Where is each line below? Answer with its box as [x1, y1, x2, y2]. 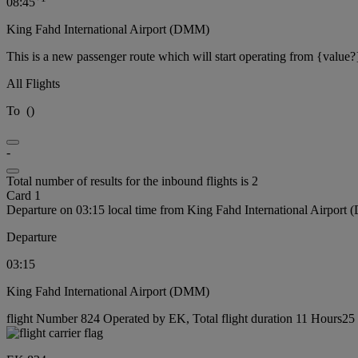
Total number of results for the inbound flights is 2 [6, 174, 258, 189]
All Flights [6, 77, 60, 91]
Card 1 [6, 189, 41, 203]
